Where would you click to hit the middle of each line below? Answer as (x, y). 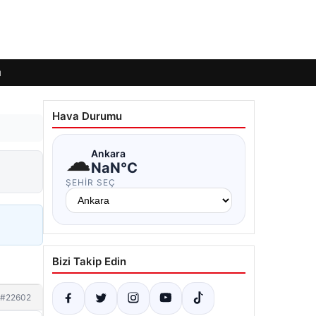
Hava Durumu (87, 116)
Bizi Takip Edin (89, 261)
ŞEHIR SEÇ (91, 182)
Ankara (108, 153)
